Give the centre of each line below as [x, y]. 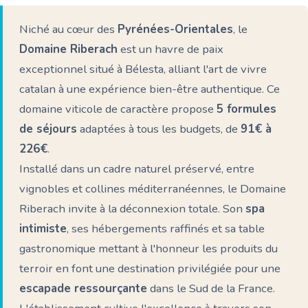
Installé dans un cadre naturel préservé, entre [137, 169]
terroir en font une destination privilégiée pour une [150, 268]
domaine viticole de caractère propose [118, 109]
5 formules [246, 109]
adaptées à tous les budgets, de [159, 129]
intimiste [43, 229]
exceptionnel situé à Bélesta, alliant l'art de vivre [143, 69]
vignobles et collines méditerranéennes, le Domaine [153, 189]
